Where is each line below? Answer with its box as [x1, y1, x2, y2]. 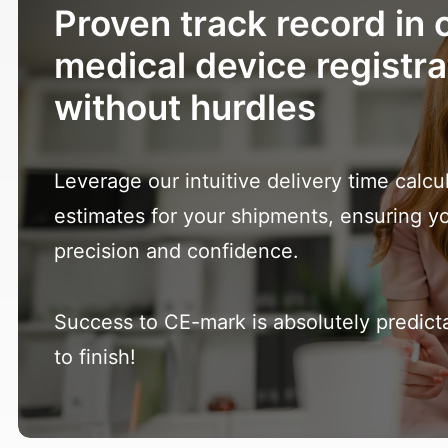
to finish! [54, 345, 136, 369]
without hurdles [54, 86, 316, 128]
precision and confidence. [54, 239, 299, 263]
